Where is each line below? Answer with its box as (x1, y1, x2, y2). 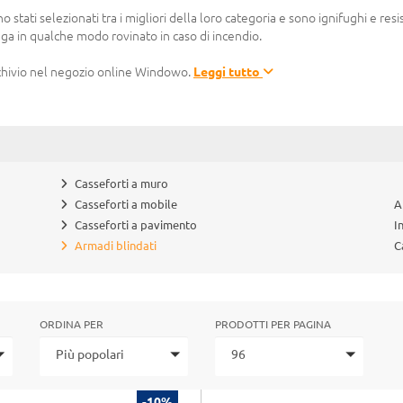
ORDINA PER (40, 318, 103, 330)
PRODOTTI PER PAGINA (215, 318, 331, 330)
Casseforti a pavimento (75, 219, 198, 231)
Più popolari (56, 346, 124, 362)
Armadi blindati (75, 239, 157, 252)
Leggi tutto (193, 65, 263, 79)
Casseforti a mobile (75, 198, 178, 210)
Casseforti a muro (75, 177, 169, 190)
